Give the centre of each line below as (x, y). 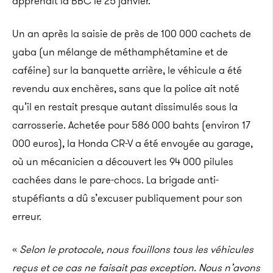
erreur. (27, 216)
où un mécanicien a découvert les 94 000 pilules (123, 161)
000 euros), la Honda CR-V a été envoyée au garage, (133, 143)
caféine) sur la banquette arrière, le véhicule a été (127, 70)
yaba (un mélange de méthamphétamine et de (120, 52)
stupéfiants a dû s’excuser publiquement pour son (127, 198)
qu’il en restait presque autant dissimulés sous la (125, 107)
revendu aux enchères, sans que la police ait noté (126, 88)
